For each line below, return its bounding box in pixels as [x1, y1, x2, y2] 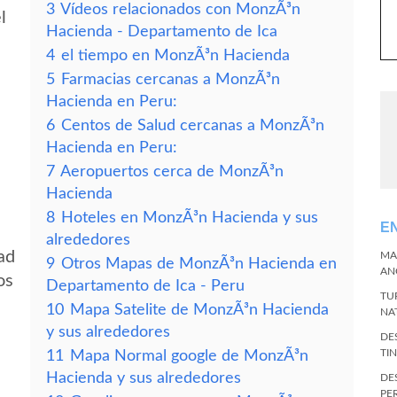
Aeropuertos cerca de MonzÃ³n [60, 164, 284, 179]
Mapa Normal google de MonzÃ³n [70, 348, 308, 363]
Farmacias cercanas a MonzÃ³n [61, 72, 280, 87]
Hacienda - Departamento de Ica [46, 24, 277, 39]
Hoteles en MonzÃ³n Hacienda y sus [61, 210, 318, 225]
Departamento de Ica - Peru [46, 278, 245, 293]
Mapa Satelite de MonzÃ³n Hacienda [70, 302, 329, 317]
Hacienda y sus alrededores [46, 370, 241, 385]
